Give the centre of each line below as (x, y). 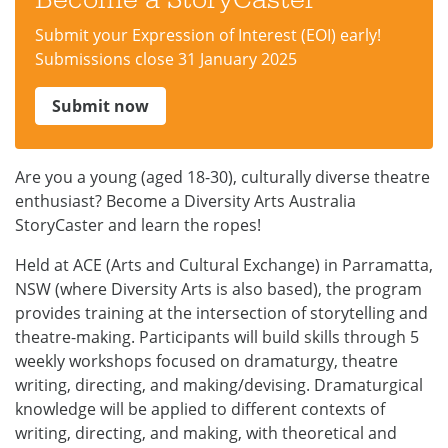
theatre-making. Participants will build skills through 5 (217, 337)
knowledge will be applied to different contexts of (200, 409)
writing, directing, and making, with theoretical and (206, 433)
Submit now (100, 106)
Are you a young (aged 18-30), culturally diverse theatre (222, 177)
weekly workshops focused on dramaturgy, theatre (206, 361)
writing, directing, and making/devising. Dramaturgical (219, 385)
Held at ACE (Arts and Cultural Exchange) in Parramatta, (224, 265)
